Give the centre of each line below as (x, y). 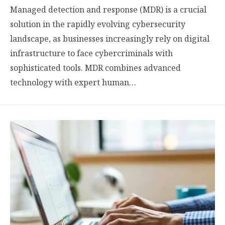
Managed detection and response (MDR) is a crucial (108, 9)
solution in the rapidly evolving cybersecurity (98, 24)
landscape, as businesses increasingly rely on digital (110, 38)
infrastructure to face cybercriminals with (91, 53)
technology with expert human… (73, 82)
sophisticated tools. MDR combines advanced (95, 68)
